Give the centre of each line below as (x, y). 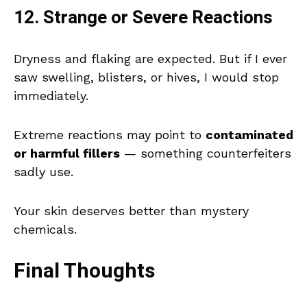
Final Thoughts (84, 272)
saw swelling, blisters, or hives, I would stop (146, 77)
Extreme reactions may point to (110, 135)
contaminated (249, 135)
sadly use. (44, 172)
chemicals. (45, 230)
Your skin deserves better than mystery (131, 211)
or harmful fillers (67, 153)
